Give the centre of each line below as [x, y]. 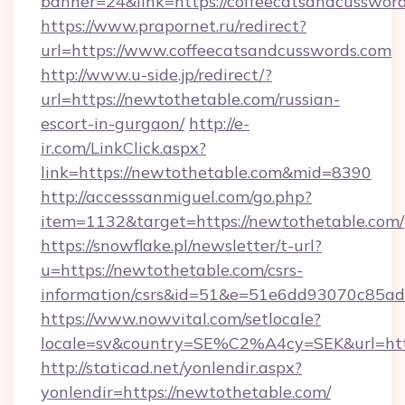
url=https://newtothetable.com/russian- [190, 99]
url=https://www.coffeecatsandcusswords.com [216, 50]
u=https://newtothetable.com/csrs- [172, 270]
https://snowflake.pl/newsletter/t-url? [181, 245]
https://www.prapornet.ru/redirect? [174, 26]
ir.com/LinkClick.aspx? [123, 148]
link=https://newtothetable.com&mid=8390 [206, 172]
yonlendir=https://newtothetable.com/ [186, 392]
